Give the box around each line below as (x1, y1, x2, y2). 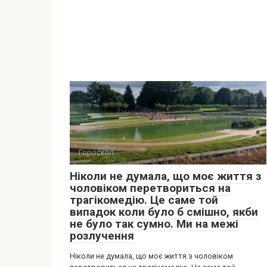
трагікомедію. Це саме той (70, 193, 218, 207)
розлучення (70, 229, 134, 243)
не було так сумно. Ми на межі (70, 217, 238, 231)
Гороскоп (79, 148, 114, 157)
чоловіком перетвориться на (70, 181, 231, 195)
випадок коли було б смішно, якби (70, 205, 258, 219)
